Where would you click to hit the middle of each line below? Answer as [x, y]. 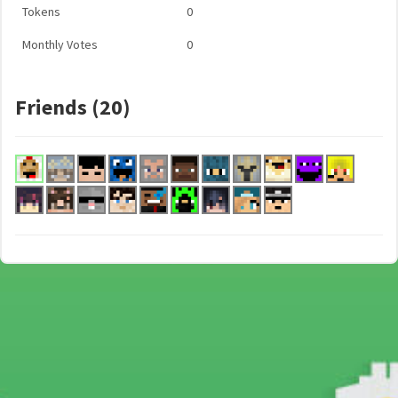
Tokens [41, 12]
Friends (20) [73, 107]
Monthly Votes [60, 44]
